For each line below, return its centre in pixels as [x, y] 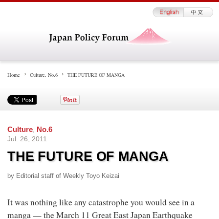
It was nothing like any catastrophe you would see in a [101, 202]
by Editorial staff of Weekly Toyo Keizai [63, 176]
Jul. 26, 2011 [27, 139]
